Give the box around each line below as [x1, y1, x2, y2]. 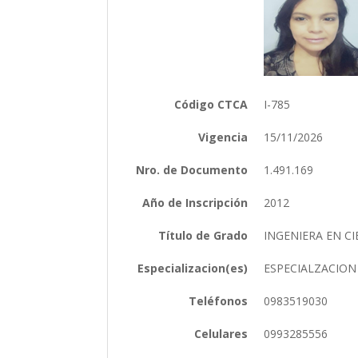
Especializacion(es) [137, 260, 249, 276]
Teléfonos [189, 292, 249, 308]
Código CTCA [174, 96, 249, 112]
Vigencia [198, 129, 249, 145]
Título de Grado [158, 227, 249, 243]
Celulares [194, 325, 249, 341]
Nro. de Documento [136, 161, 249, 177]
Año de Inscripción [142, 194, 249, 210]
